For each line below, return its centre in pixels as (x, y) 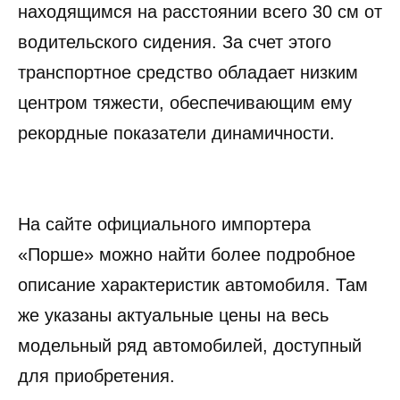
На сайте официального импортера (164, 224)
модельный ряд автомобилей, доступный (190, 345)
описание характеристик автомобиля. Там (193, 284)
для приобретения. (96, 375)
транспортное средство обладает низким (188, 72)
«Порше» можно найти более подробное (187, 254)
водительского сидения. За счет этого (175, 42)
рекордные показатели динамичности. (176, 133)
